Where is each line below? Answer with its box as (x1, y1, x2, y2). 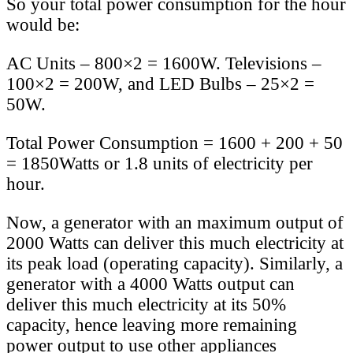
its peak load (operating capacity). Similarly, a (6, 253, 343, 273)
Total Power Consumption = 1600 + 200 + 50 (6, 132, 343, 153)
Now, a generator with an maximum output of (6, 212, 344, 232)
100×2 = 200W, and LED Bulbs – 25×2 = (6, 73, 314, 94)
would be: (6, 14, 80, 35)
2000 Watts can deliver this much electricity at (6, 232, 344, 253)
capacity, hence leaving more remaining (6, 314, 297, 335)
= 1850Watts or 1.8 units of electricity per (6, 153, 313, 173)
